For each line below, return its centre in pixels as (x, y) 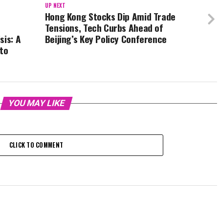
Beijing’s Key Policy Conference (106, 39)
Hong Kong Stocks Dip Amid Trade (110, 17)
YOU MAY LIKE (36, 103)
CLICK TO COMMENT (36, 145)
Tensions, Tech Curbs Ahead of (104, 28)
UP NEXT (55, 6)
